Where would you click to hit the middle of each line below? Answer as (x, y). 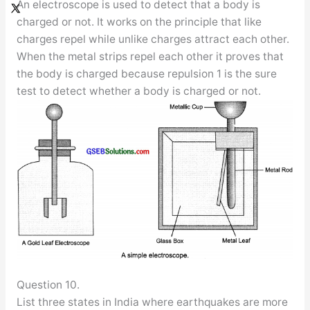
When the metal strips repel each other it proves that (150, 57)
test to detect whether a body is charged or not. (138, 91)
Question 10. (48, 285)
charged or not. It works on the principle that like (139, 22)
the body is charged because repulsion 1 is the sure (146, 74)
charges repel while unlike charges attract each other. (153, 39)
